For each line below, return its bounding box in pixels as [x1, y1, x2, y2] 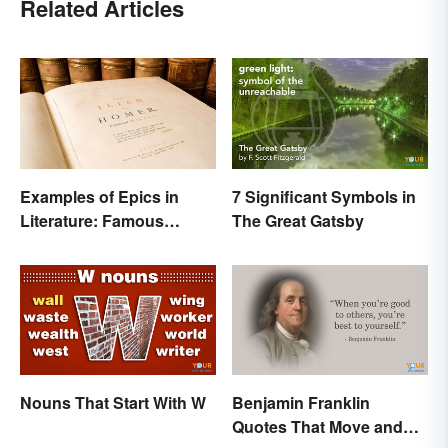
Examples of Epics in [20, 184, 179, 208]
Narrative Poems [20, 232, 146, 256]
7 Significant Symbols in [232, 184, 416, 208]
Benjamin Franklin [232, 390, 370, 414]
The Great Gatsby [232, 208, 364, 232]
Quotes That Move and [232, 414, 403, 438]
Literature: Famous [20, 208, 164, 232]
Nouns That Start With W [20, 390, 206, 414]
